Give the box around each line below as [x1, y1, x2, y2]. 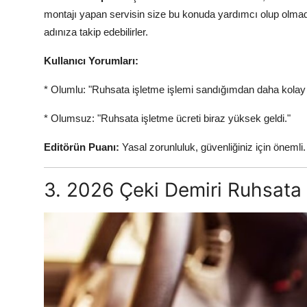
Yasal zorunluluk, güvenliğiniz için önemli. [119, 141, 306, 153]
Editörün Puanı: [44, 141, 119, 153]
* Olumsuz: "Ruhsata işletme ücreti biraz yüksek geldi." [44, 112, 291, 125]
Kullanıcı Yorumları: [44, 55, 138, 67]
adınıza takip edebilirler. [44, 26, 148, 38]
